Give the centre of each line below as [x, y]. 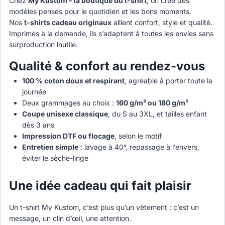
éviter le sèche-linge [55, 158]
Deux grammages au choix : [69, 103]
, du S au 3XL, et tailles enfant [157, 114]
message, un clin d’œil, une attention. [70, 218]
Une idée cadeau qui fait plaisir [100, 185]
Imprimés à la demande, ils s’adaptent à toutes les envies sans [111, 34]
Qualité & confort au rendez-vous [107, 66]
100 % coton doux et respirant [73, 81]
